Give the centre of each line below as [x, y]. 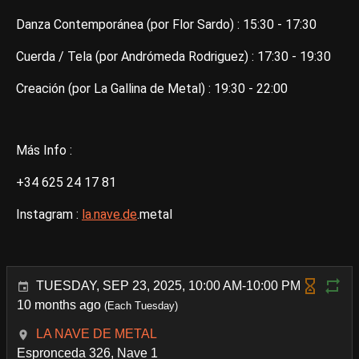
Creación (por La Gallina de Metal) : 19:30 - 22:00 [152, 89]
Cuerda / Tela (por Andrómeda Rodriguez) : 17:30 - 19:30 [173, 57]
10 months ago [59, 305]
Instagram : [49, 215]
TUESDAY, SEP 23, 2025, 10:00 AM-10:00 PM [168, 286]
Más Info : [44, 151]
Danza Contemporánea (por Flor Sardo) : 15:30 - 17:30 [166, 25]
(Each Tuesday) [139, 306]
